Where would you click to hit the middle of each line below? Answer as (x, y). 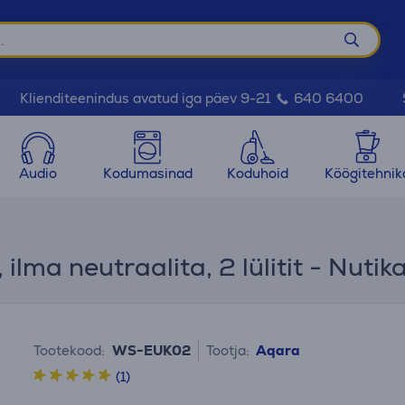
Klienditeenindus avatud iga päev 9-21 (146, 98)
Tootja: (228, 350)
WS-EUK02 (152, 350)
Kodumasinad (147, 173)
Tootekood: (70, 350)
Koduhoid (257, 173)
